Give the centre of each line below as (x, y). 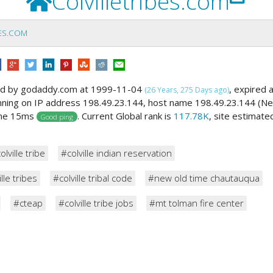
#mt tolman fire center (197, 203)
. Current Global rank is (125, 115)
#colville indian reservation (116, 153)
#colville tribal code (93, 178)
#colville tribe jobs (96, 203)
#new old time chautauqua (204, 178)
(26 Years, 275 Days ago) (187, 90)
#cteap (28, 203)
